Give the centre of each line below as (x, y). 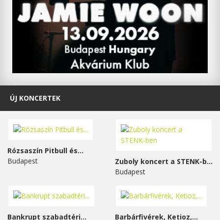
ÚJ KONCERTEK (35, 98)
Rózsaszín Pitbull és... (45, 150)
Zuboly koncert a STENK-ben (210, 161)
